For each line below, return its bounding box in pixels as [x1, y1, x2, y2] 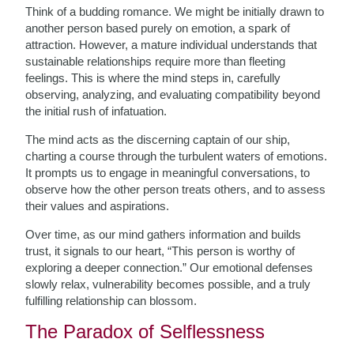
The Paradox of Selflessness [25, 321, 265, 342]
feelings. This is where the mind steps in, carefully [25, 71, 281, 85]
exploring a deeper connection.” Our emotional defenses [25, 261, 314, 274]
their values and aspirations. [25, 199, 170, 213]
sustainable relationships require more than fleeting [25, 55, 286, 68]
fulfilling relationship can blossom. [25, 294, 198, 307]
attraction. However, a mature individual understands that [25, 38, 318, 51]
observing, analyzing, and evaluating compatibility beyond [25, 88, 321, 101]
